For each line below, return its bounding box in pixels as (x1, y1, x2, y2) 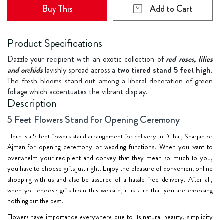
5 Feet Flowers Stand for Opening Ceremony (7, 112, 180, 127)
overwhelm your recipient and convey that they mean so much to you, (7, 153, 213, 163)
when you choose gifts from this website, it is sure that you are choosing (7, 185, 213, 195)
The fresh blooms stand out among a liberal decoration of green (7, 75, 213, 87)
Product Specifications (7, 35, 102, 51)
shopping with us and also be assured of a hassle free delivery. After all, (7, 174, 213, 185)
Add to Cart (150, 2, 192, 16)
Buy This (42, 2, 72, 16)
